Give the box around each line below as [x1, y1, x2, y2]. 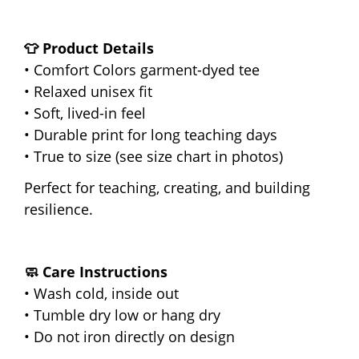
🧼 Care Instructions [24, 261, 167, 281]
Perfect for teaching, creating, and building [24, 177, 310, 197]
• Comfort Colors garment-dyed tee [24, 59, 260, 79]
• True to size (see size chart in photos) [24, 146, 283, 166]
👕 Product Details [24, 38, 154, 58]
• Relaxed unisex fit [24, 81, 152, 101]
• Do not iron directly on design [24, 326, 235, 346]
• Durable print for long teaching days [24, 124, 277, 144]
